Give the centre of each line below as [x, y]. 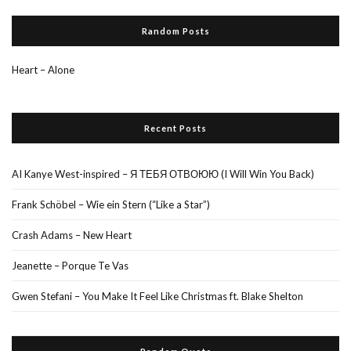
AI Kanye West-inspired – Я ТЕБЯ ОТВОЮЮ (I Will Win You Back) [163, 174]
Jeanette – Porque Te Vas [70, 265]
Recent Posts [175, 128]
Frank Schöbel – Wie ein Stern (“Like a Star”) [111, 204]
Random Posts [175, 31]
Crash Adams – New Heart [72, 235]
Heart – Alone [43, 69]
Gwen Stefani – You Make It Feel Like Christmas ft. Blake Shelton [157, 296]
